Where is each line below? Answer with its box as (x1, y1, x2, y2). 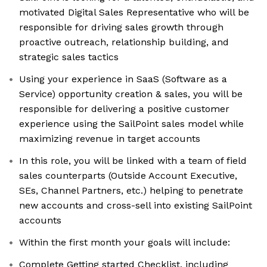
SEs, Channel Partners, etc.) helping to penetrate (19, 185, 243, 197)
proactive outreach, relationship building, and (19, 36, 229, 48)
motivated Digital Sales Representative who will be (19, 7, 249, 18)
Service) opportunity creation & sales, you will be (19, 88, 243, 100)
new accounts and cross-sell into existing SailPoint (19, 200, 252, 212)
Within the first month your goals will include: (19, 237, 230, 249)
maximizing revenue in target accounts (19, 133, 200, 145)
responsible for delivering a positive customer (19, 103, 229, 115)
